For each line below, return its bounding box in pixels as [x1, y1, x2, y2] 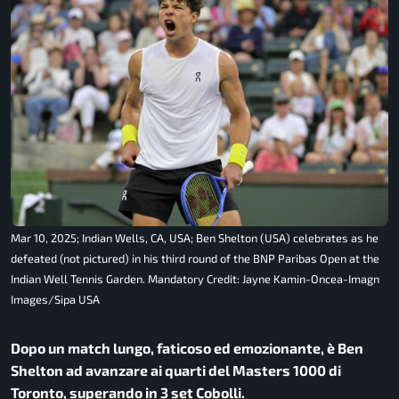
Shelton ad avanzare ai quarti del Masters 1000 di [11, 361, 341, 379]
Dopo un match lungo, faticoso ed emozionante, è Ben [11, 338, 363, 356]
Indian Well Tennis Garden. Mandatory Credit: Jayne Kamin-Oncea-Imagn [11, 271, 379, 286]
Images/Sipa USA [11, 291, 100, 306]
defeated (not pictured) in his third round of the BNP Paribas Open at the [11, 250, 379, 265]
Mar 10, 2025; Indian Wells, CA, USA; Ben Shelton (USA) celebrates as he [11, 230, 379, 245]
